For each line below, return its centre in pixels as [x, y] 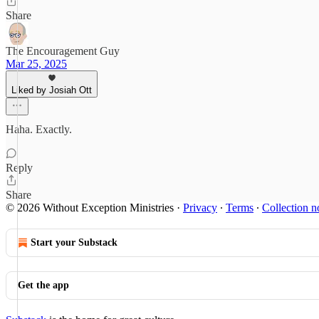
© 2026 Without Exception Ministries [90, 208]
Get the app [43, 285]
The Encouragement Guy [63, 51]
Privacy [200, 208]
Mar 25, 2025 [36, 64]
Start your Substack [74, 242]
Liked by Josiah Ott [52, 90]
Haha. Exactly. [39, 129]
